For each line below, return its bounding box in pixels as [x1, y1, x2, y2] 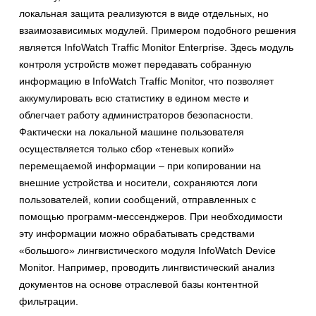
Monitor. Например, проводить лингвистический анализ [19, 261, 274, 273]
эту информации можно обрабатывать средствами [19, 227, 255, 239]
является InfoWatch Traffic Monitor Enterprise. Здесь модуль [19, 41, 293, 53]
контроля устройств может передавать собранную [19, 58, 252, 70]
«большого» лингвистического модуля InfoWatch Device [19, 244, 276, 256]
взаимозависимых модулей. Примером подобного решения [19, 24, 296, 36]
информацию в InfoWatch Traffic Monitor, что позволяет [19, 75, 274, 87]
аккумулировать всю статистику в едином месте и [19, 92, 249, 104]
